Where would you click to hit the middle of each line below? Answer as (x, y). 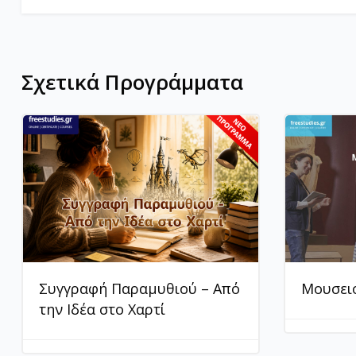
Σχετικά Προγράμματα (132, 81)
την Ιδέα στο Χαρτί (102, 309)
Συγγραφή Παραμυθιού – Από (139, 288)
